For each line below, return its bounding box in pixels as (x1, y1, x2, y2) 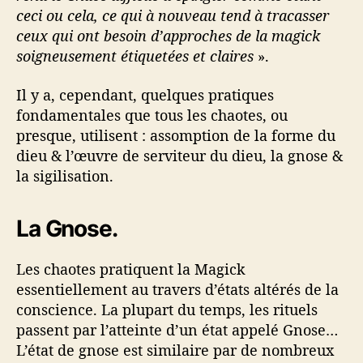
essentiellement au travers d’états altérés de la (16, 279, 339, 299)
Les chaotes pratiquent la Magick (16, 258, 246, 279)
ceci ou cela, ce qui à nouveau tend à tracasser (16, 6, 329, 26)
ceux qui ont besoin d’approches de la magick (16, 26, 320, 46)
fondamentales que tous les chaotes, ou (16, 105, 288, 125)
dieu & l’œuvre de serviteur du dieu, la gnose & (16, 145, 343, 165)
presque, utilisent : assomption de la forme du (16, 125, 335, 145)
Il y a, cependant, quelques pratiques (16, 84, 274, 105)
